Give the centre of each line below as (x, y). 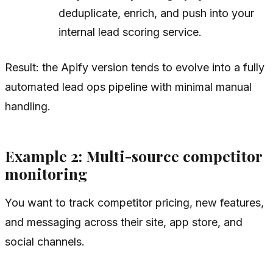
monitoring (46, 173)
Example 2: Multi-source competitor (133, 155)
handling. (28, 107)
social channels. (45, 242)
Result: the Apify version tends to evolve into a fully (135, 68)
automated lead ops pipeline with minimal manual (128, 87)
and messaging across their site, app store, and (124, 222)
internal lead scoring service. (130, 32)
